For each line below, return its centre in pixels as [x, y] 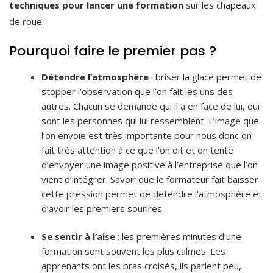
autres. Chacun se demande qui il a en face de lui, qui [151, 106]
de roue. [28, 21]
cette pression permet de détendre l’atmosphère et [152, 193]
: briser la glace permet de [205, 76]
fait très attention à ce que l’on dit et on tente [138, 150]
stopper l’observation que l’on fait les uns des [137, 91]
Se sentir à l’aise [79, 237]
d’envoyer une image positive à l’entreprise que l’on [150, 164]
